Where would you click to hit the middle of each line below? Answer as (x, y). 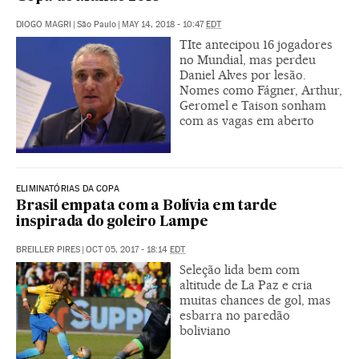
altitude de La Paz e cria (246, 284)
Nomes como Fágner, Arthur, (261, 90)
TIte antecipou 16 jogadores (256, 44)
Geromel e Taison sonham (253, 105)
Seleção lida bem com (240, 269)
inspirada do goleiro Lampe (112, 222)
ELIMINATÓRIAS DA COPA (68, 188)
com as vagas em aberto (247, 120)
